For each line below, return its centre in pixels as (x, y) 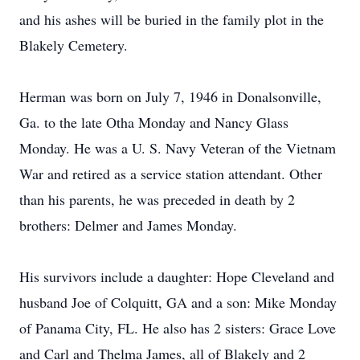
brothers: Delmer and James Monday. (128, 225)
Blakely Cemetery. (74, 45)
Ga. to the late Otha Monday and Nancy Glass (154, 122)
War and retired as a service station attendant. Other (171, 174)
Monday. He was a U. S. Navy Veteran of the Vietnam (178, 148)
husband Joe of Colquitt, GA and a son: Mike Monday (178, 302)
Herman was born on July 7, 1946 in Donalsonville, (170, 96)
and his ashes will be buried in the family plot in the (172, 19)
